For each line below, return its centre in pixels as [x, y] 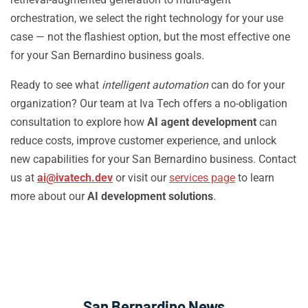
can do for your [246, 85]
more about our [49, 196]
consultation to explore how [79, 122]
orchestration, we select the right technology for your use [147, 18]
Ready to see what [56, 85]
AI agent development [202, 122]
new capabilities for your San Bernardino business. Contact [153, 159]
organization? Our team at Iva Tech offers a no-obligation [149, 103]
